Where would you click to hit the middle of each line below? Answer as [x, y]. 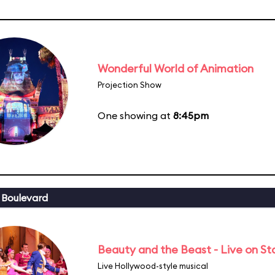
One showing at [135, 115]
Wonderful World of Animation [176, 68]
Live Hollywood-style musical [153, 265]
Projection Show [130, 84]
